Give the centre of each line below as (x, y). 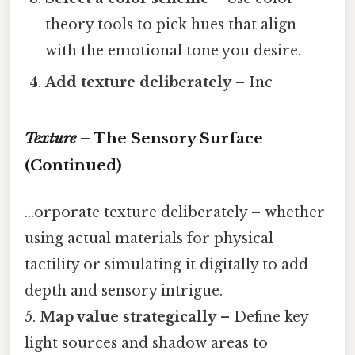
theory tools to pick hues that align (171, 24)
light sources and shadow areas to (146, 343)
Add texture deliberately (139, 82)
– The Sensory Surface (170, 138)
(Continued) (73, 165)
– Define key (262, 317)
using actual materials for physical (149, 238)
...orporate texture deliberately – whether (175, 212)
